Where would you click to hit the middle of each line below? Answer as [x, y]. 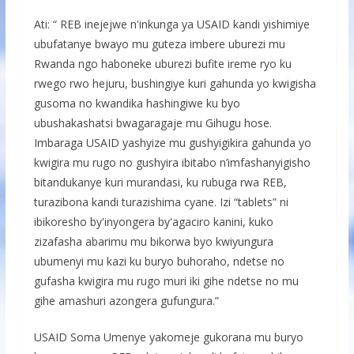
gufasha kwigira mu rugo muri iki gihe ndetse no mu [166, 281]
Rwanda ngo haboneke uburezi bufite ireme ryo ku [162, 63]
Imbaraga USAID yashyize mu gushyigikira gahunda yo [172, 142]
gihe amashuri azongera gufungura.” [126, 300]
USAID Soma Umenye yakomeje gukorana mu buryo [168, 337]
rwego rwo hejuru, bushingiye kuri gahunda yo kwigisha [175, 83]
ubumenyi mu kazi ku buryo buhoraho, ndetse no [159, 261]
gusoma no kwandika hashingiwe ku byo [137, 103]
